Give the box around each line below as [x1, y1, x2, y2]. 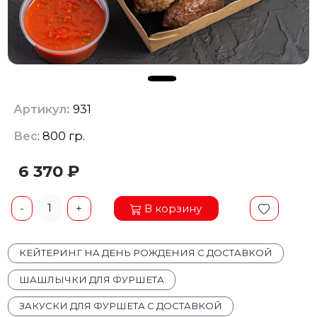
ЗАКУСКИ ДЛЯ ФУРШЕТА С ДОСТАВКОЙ [19, 300, 223, 312]
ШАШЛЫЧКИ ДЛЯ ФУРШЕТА [19, 273, 165, 285]
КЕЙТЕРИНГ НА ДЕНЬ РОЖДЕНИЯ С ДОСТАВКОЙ [19, 247, 273, 259]
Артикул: [13, 102, 70, 117]
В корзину [144, 201, 202, 215]
